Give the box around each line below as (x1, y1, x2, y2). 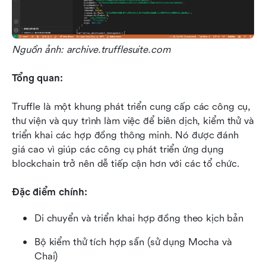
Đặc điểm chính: (12, 186, 88, 198)
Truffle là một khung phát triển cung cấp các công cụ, (12, 100, 251, 112)
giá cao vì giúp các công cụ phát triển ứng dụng (12, 143, 224, 155)
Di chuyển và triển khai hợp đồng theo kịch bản (34, 212, 244, 224)
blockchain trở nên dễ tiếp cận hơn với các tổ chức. (12, 157, 240, 169)
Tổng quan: (12, 72, 63, 84)
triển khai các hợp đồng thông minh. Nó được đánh (12, 129, 239, 141)
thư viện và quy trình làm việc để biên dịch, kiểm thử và (12, 115, 254, 126)
